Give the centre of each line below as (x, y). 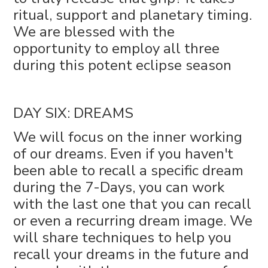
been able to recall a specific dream (129, 170)
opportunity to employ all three (117, 48)
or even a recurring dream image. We (133, 220)
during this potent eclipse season (123, 65)
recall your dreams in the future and (131, 254)
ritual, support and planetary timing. (133, 15)
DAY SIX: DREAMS (74, 113)
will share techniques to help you (123, 237)
